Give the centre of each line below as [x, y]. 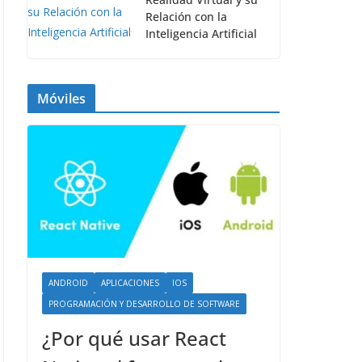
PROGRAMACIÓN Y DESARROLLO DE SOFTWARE [144, 304]
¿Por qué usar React [134, 338]
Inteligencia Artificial [201, 34]
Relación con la [186, 17]
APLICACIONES [130, 283]
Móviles [62, 99]
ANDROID [68, 283]
